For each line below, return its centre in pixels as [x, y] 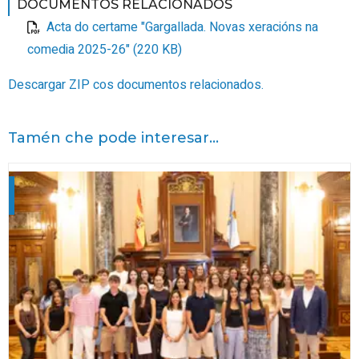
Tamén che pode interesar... [113, 138]
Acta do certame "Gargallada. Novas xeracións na [182, 27]
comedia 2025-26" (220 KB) [105, 50]
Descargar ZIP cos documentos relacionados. [136, 85]
